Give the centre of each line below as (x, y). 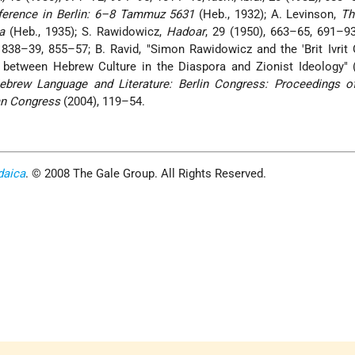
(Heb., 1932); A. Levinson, (268, 15)
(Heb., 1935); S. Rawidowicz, (86, 32)
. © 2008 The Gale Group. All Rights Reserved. (146, 174)
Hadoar (186, 32)
